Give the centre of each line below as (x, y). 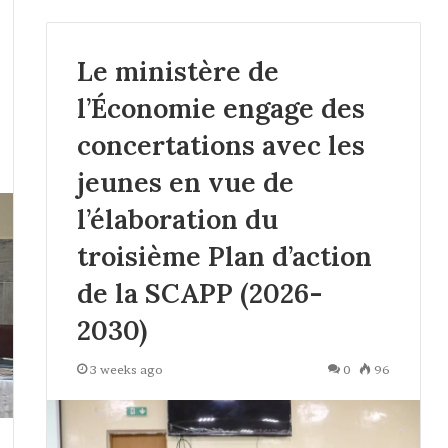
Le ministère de (177, 70)
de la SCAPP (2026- (199, 292)
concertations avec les (220, 144)
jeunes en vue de (185, 181)
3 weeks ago (126, 369)
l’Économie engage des (220, 107)
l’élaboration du (177, 218)
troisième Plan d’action (224, 255)
